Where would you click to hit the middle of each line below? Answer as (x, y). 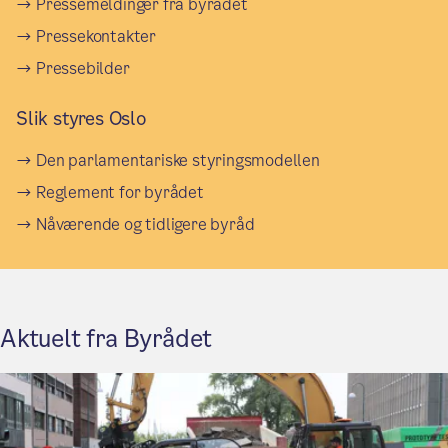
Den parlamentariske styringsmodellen (178, 160)
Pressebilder (83, 68)
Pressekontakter (96, 36)
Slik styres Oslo (81, 118)
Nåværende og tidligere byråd (145, 224)
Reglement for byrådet (120, 192)
